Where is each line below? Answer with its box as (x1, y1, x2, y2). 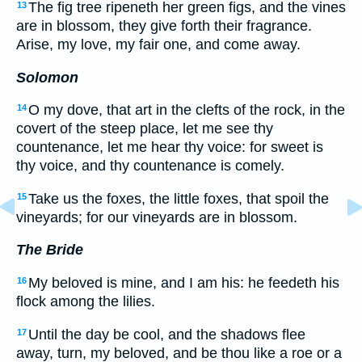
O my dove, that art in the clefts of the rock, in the (28, 102, 345, 119)
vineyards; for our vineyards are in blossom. (16, 208, 297, 225)
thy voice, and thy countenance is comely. (16, 158, 284, 175)
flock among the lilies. (16, 293, 155, 310)
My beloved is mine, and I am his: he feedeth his (28, 275, 339, 292)
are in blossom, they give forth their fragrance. (16, 18, 312, 35)
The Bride (16, 242, 83, 259)
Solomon (16, 69, 78, 86)
